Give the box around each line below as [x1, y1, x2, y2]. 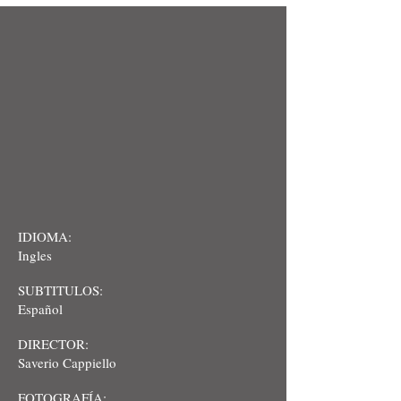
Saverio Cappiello [18, 354, 116, 371]
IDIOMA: [18, 227, 72, 245]
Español [18, 300, 63, 318]
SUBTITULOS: [18, 281, 103, 299]
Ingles [18, 246, 52, 264]
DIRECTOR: [18, 335, 89, 353]
